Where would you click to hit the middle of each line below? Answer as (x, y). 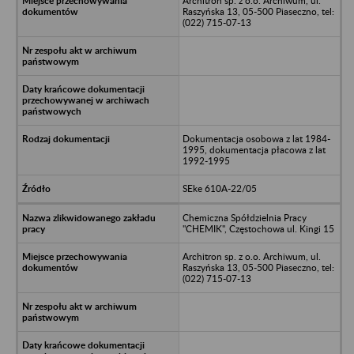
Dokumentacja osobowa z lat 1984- (256, 138)
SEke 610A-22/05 (219, 188)
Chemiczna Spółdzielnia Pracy (244, 217)
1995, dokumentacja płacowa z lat (254, 149)
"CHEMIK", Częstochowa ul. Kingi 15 (258, 228)
